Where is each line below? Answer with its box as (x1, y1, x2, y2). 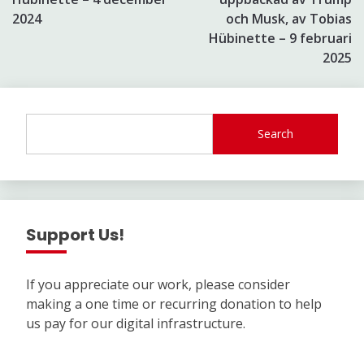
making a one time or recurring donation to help (26, 294, 322, 313)
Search (258, 126, 294, 142)
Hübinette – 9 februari (209, 28, 352, 47)
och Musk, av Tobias (226, 9, 352, 28)
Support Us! (26, 223, 124, 246)
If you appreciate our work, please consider (26, 275, 290, 293)
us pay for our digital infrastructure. (26, 314, 245, 332)
